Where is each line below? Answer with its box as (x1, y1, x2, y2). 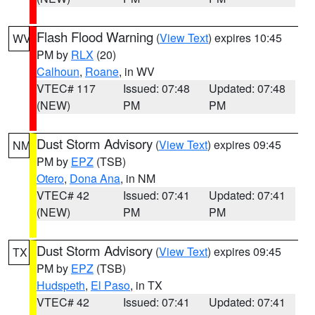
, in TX (130, 277, 162, 293)
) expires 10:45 (208, 30, 282, 46)
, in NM (120, 170, 155, 186)
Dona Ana (70, 170, 120, 186)
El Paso (91, 277, 130, 293)
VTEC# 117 (37, 80, 96, 96)
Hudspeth (37, 277, 85, 293)
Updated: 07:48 (209, 80, 286, 96)
